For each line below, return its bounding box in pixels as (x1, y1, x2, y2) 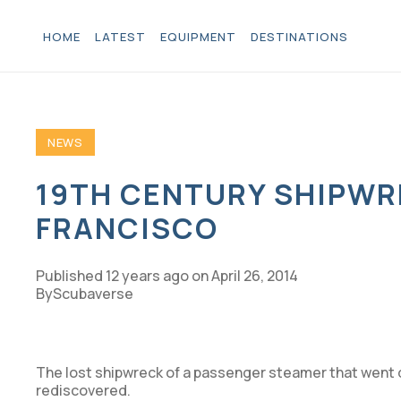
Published (36, 266, 106, 286)
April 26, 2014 (211, 266, 299, 286)
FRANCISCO (36, 209, 218, 249)
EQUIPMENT (160, 28, 236, 45)
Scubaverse (53, 284, 133, 304)
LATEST (95, 28, 146, 45)
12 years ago (106, 266, 189, 286)
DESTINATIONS (251, 28, 348, 45)
